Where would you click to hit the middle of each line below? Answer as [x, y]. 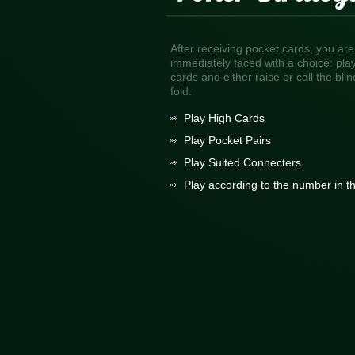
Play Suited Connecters [242, 163]
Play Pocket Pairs [227, 141]
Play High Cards [224, 118]
